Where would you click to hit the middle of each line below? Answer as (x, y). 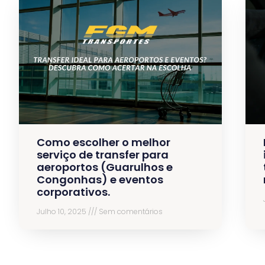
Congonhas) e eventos (100, 179)
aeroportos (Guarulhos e (105, 167)
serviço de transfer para (103, 154)
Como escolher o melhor (104, 142)
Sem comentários (130, 211)
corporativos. (73, 192)
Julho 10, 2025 (62, 211)
